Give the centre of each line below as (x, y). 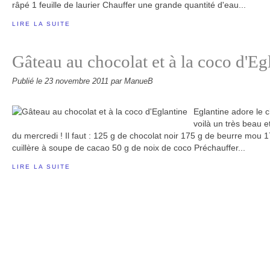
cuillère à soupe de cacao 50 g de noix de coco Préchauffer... (129, 148)
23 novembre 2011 (78, 81)
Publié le (28, 81)
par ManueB (132, 81)
